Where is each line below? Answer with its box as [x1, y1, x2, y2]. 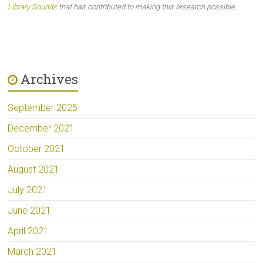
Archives [21, 70, 79, 88]
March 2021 [8, 246, 58, 258]
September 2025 [8, 102, 78, 114]
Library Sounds [8, 2, 58, 12]
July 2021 [8, 184, 48, 196]
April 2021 [8, 225, 49, 237]
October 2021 [8, 143, 66, 155]
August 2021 [8, 164, 60, 176]
